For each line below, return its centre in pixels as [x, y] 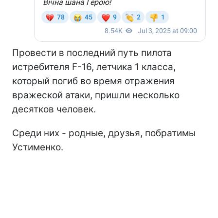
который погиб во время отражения [93, 81]
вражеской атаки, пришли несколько [96, 95]
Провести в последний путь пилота [92, 53]
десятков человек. [54, 109]
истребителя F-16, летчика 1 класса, [94, 67]
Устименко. [38, 147]
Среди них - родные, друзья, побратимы [104, 133]
